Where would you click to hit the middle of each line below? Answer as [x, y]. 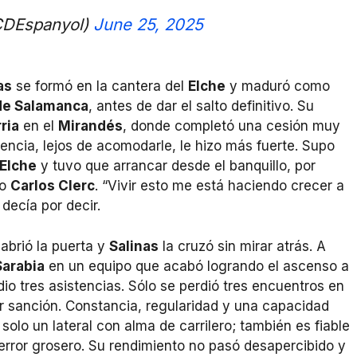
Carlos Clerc [53, 186]
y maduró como [278, 86]
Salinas [134, 246]
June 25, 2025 [148, 24]
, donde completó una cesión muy [231, 126]
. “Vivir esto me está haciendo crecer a [220, 186]
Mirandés [90, 126]
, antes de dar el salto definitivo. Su [201, 106]
